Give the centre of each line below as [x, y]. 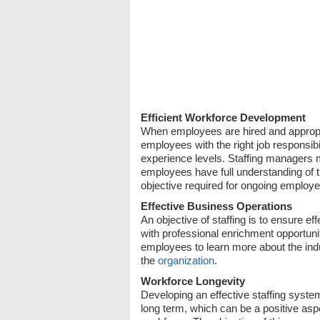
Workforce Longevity [193, 281]
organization [186, 260]
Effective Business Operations [216, 206]
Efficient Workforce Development [223, 117]
